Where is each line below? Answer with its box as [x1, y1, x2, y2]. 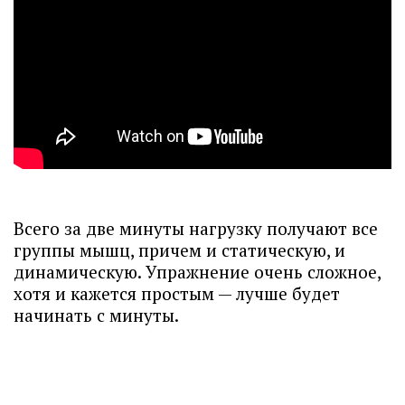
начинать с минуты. [14, 304, 179, 326]
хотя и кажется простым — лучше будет [14, 282, 340, 305]
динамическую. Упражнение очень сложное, [14, 260, 381, 283]
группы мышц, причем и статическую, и [14, 239, 345, 261]
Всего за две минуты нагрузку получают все [14, 217, 378, 240]
